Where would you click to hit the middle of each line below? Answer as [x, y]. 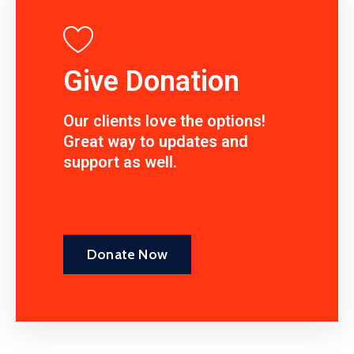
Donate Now [127, 254]
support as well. [120, 162]
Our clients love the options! [164, 121]
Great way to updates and [156, 141]
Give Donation [151, 81]
